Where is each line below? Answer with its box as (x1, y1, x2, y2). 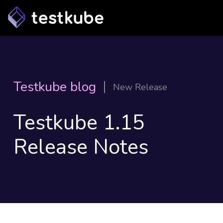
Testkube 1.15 (13, 109, 145, 137)
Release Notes (13, 133, 148, 161)
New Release (112, 81, 167, 93)
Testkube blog (13, 78, 96, 96)
